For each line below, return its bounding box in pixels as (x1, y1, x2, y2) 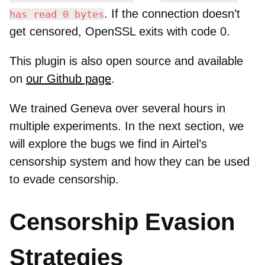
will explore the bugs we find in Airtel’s (9, 137, 207, 150)
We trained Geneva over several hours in (9, 101, 225, 115)
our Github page (26, 72, 111, 85)
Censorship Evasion (9, 208, 235, 235)
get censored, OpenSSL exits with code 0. (9, 24, 230, 38)
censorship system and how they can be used (9, 154, 250, 168)
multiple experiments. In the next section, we (9, 119, 244, 132)
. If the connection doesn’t (104, 7, 240, 20)
